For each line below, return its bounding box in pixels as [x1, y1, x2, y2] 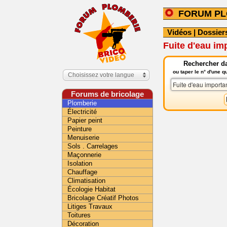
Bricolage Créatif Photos [67, 194, 139, 202]
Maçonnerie [67, 151, 101, 159]
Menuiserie [67, 134, 99, 141]
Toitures [67, 211, 91, 219]
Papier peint [67, 117, 102, 124]
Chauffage [67, 168, 97, 176]
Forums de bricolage [71, 90, 144, 98]
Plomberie [67, 99, 97, 107]
